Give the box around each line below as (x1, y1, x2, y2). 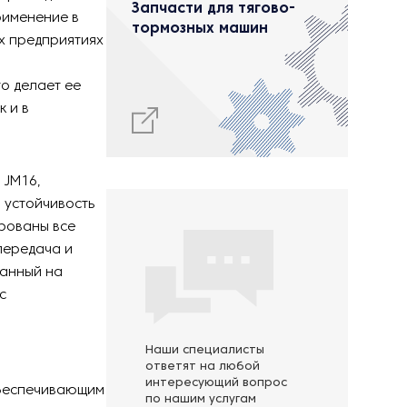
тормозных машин (132, 23, 268, 35)
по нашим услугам (145, 394, 256, 405)
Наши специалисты (145, 345, 264, 356)
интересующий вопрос (145, 378, 287, 389)
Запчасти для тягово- (132, 3, 295, 15)
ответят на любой (145, 362, 260, 372)
